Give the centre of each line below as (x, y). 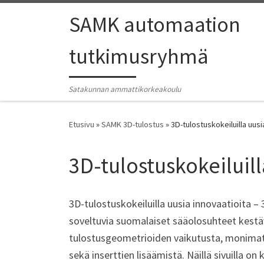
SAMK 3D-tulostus (133, 125)
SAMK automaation (155, 25)
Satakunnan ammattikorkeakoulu (125, 90)
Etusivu (82, 125)
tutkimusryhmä (139, 57)
